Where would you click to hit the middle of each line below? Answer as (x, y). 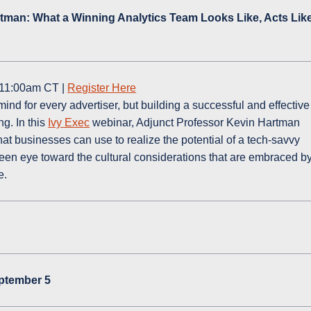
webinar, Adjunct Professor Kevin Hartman (195, 123)
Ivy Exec (69, 123)
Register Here (102, 88)
